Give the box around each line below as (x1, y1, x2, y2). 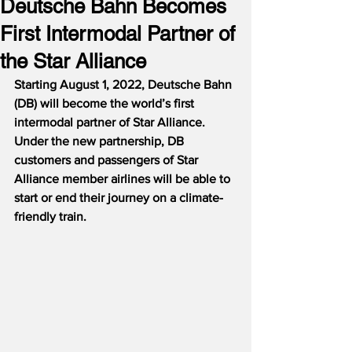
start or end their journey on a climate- (14, 191, 223, 204)
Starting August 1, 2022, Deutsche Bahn (14, 78, 235, 91)
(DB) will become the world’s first (14, 97, 197, 110)
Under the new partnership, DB (14, 134, 187, 148)
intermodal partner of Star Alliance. (14, 115, 211, 129)
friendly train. (14, 210, 86, 223)
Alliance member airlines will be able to (14, 172, 233, 185)
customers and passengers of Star (14, 153, 201, 167)
